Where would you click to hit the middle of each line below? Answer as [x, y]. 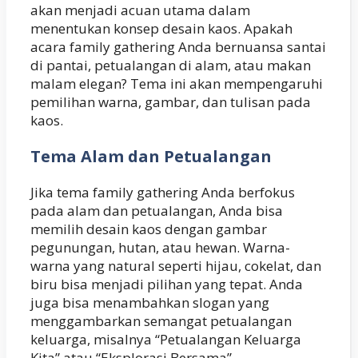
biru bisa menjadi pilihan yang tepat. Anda [167, 284]
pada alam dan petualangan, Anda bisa [157, 211]
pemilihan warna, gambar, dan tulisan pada [171, 102]
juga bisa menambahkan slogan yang [150, 303]
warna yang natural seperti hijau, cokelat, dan [176, 266]
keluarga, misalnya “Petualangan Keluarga [166, 340]
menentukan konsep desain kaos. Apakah [161, 29]
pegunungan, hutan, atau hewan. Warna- [160, 248]
